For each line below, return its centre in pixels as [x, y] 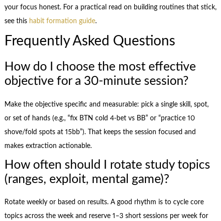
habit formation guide [62, 21]
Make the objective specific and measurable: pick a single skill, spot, [106, 104]
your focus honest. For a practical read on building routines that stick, [110, 7]
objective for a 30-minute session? [96, 81]
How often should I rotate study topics [107, 165]
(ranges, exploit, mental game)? [87, 180]
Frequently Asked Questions [90, 41]
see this [17, 21]
